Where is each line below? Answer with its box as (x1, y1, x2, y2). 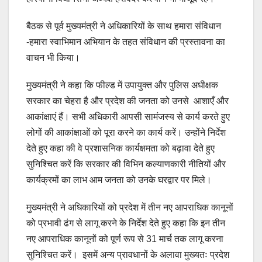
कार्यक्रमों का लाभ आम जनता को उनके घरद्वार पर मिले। (26, 175, 212, 185)
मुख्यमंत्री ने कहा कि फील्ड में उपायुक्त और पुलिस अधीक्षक (26, 80, 220, 91)
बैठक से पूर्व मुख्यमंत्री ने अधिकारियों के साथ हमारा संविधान (26, 21, 221, 32)
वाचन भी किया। (26, 53, 80, 63)
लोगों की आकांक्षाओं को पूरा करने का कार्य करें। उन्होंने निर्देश (26, 127, 226, 138)
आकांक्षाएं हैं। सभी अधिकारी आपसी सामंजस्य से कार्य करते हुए (26, 112, 230, 122)
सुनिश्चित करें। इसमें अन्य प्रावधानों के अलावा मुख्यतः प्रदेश (26, 250, 229, 260)
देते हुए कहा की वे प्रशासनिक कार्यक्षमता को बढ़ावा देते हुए (26, 143, 215, 154)
